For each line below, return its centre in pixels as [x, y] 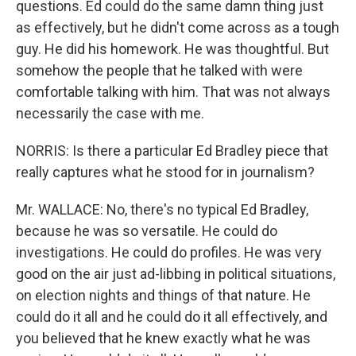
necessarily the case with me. [110, 113]
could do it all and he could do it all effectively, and [172, 316]
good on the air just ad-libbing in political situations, [176, 273]
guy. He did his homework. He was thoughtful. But [172, 48]
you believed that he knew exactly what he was [163, 338]
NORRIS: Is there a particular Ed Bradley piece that [172, 150]
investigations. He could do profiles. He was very [169, 252]
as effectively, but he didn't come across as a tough [178, 27]
